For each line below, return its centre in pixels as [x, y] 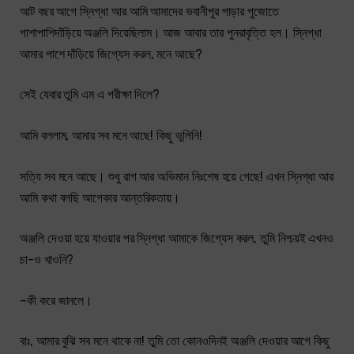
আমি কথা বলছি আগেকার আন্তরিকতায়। [100, 198]
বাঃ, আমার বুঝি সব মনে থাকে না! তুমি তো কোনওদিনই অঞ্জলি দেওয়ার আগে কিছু [175, 341]
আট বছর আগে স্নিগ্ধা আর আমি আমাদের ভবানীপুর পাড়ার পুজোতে [149, 11]
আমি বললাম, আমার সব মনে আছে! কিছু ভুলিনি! [111, 135]
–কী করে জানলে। [56, 300]
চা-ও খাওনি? [47, 260]
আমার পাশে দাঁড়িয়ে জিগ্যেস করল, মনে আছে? [111, 54]
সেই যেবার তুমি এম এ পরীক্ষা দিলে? [90, 95]
